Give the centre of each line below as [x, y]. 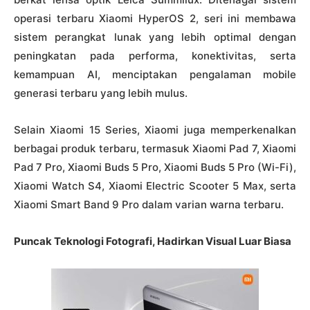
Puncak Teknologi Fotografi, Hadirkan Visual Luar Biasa [153, 241]
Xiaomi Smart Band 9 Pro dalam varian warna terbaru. [149, 204]
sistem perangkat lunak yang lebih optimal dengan [155, 37]
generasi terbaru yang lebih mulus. [101, 93]
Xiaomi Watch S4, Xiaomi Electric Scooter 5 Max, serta [155, 185]
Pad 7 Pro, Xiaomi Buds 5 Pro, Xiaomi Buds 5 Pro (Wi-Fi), [155, 167]
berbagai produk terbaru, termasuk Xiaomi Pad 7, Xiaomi [155, 148]
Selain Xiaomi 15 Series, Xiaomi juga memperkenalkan [155, 129]
